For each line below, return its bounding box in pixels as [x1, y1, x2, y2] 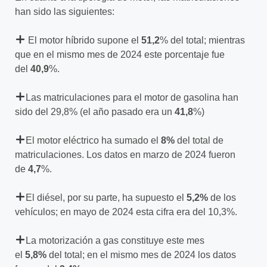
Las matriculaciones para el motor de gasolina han [26, 92, 239, 103]
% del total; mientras [160, 35, 246, 45]
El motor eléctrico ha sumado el [26, 135, 162, 145]
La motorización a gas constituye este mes [26, 235, 205, 246]
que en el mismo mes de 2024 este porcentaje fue [15, 49, 225, 60]
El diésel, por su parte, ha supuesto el [26, 192, 187, 203]
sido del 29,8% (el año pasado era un [15, 106, 175, 117]
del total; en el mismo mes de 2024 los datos [46, 249, 236, 260]
